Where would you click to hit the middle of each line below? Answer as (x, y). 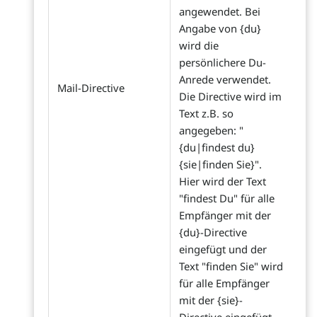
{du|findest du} (217, 147)
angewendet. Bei (220, 11)
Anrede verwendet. (225, 79)
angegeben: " (211, 130)
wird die (199, 45)
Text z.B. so (206, 113)
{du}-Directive (213, 232)
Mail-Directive (91, 88)
